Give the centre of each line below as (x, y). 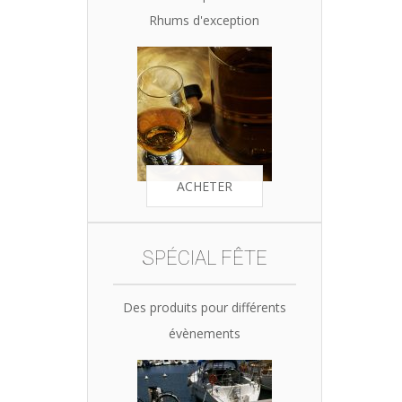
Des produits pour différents (204, 307)
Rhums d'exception (204, 20)
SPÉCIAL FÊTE (204, 258)
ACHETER (204, 186)
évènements (204, 333)
